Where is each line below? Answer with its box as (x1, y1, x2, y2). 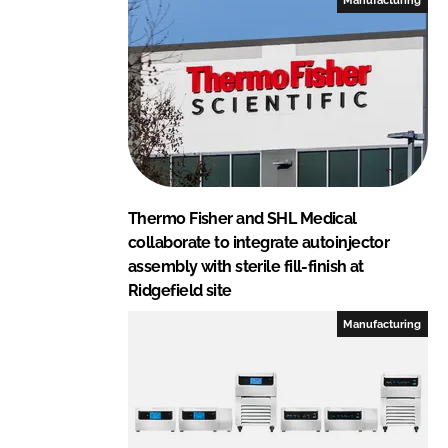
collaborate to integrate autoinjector (128, 232, 390, 252)
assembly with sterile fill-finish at (128, 256, 364, 276)
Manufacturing (343, 317, 422, 330)
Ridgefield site (128, 280, 232, 300)
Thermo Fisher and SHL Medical (128, 208, 357, 228)
